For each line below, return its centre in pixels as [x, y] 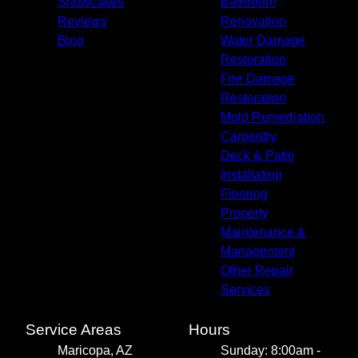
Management [258, 252]
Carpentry [249, 137]
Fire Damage [258, 79]
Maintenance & [263, 233]
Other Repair [257, 271]
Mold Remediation [272, 117]
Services [245, 290]
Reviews [82, 22]
